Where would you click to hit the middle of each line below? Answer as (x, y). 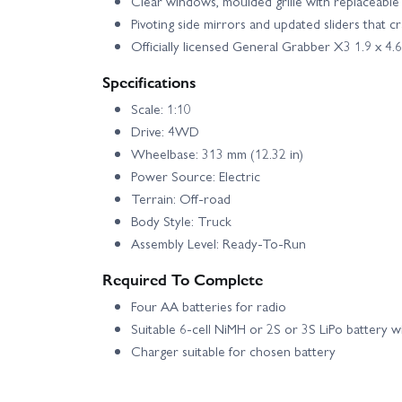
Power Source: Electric (196, 176)
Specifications (149, 82)
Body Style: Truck (181, 221)
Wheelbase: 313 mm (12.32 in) (217, 154)
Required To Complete (183, 279)
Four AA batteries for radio (209, 306)
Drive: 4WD (165, 131)
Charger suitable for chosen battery (233, 351)
